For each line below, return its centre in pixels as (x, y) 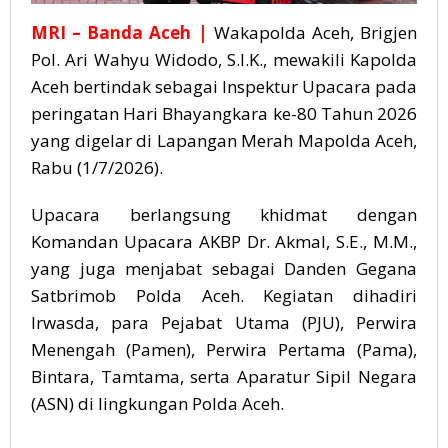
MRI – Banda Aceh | (122, 32)
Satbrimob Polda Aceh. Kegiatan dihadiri (224, 295)
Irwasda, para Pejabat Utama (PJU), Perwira (224, 322)
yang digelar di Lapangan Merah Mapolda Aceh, (224, 140)
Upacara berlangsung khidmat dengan (224, 214)
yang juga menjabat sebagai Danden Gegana (224, 268)
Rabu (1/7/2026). (97, 167)
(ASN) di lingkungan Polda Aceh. (157, 403)
